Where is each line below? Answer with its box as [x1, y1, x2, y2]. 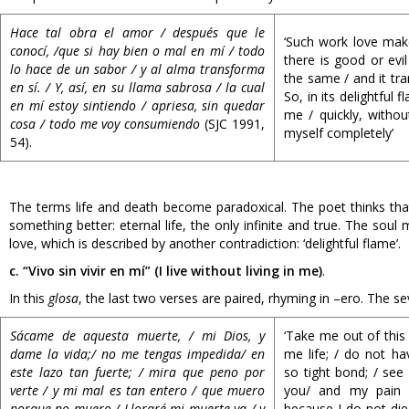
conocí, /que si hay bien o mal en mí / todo [10, 42, 265, 59]
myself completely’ [284, 124, 393, 142]
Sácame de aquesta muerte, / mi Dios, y [10, 327, 265, 344]
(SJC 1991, [200, 115, 266, 132]
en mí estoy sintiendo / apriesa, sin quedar [10, 97, 265, 114]
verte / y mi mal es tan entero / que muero [10, 382, 265, 399]
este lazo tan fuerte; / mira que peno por [10, 363, 265, 381]
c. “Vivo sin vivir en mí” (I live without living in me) [9, 262, 322, 279]
